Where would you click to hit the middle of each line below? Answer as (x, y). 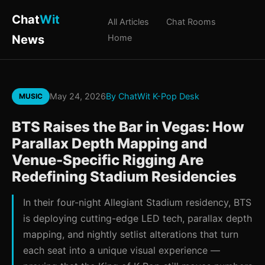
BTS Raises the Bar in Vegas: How (128, 127)
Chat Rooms (191, 22)
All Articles (128, 22)
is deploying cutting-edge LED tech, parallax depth (138, 218)
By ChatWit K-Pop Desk (153, 96)
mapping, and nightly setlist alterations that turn (131, 234)
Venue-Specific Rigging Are (108, 160)
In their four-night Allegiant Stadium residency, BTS (137, 202)
